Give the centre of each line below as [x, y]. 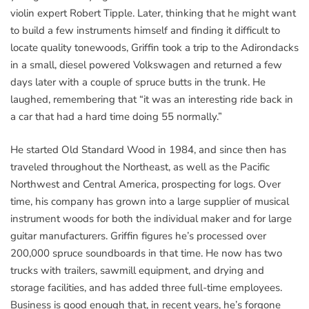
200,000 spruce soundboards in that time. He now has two [146, 253]
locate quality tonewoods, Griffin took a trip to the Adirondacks [154, 48]
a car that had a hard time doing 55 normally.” [116, 117]
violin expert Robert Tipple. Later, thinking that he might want [153, 13]
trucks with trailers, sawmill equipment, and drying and [137, 270]
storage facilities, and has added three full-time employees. [146, 287]
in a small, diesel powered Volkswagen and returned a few [146, 65]
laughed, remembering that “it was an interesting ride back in [152, 100]
